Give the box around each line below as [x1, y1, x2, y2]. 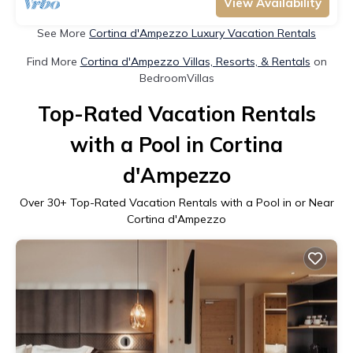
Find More [26, 54, 80, 69]
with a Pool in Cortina [70, 131, 283, 158]
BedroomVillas [139, 70, 214, 85]
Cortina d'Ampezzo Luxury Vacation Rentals [89, 25, 316, 40]
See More [37, 25, 89, 40]
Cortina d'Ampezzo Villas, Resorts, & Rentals [80, 54, 310, 69]
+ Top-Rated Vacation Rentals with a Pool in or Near [59, 195, 334, 210]
